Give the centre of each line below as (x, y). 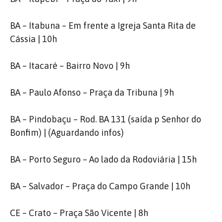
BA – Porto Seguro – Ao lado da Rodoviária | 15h (103, 159)
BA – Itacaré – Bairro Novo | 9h (70, 66)
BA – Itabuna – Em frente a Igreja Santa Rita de (103, 26)
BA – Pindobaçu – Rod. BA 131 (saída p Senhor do (106, 119)
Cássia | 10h (33, 39)
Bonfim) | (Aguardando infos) (67, 133)
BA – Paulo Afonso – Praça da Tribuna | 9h (92, 92)
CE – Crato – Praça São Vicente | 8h (79, 213)
